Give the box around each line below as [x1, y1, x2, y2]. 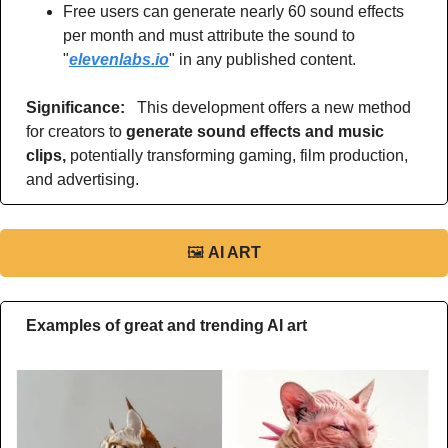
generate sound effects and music [126, 123, 384, 141]
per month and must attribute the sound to [63, 27, 355, 45]
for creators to [26, 123, 126, 141]
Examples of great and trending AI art [26, 317, 307, 335]
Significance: [26, 99, 129, 117]
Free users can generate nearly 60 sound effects [63, 3, 404, 21]
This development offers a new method [129, 99, 411, 117]
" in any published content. [169, 51, 356, 69]
